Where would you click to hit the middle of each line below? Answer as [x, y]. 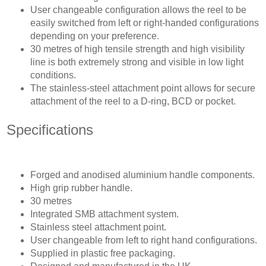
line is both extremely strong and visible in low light [137, 62]
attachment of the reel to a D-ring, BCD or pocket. [133, 101]
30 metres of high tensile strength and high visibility [137, 49]
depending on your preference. [94, 36]
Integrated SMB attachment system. [104, 214]
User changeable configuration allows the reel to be [138, 10]
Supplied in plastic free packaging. [102, 253]
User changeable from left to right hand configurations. [143, 240]
